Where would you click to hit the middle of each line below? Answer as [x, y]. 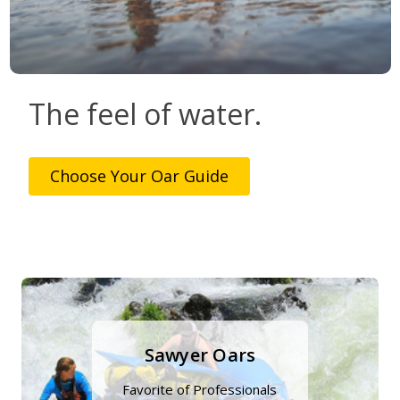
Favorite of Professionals [200, 389]
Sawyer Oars [200, 355]
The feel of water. [145, 114]
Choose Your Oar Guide [139, 176]
